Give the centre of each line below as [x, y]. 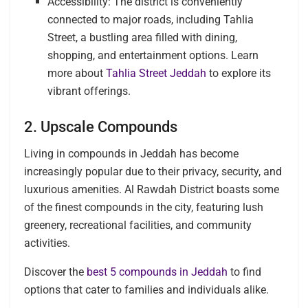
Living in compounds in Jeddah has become [131, 154]
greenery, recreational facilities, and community [138, 225]
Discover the [54, 272]
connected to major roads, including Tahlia [151, 20]
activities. [47, 243]
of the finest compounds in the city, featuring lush [144, 208]
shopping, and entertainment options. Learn [153, 56]
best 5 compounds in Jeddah [156, 272]
